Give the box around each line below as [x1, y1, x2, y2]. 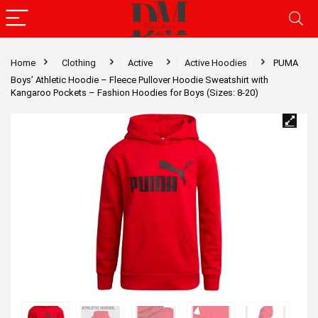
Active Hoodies [185, 57, 247, 68]
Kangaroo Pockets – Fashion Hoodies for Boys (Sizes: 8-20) [11, 87, 258, 98]
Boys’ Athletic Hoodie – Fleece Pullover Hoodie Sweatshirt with [11, 75, 268, 85]
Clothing [62, 57, 96, 68]
